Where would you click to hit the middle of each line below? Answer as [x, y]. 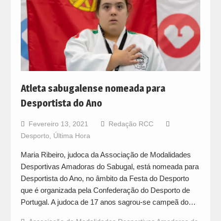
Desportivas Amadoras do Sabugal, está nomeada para [110, 166]
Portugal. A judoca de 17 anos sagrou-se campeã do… [108, 202]
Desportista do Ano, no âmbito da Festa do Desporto [105, 178]
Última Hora [72, 135]
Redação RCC [131, 124]
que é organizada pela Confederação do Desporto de [105, 190]
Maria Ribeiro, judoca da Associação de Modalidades [106, 154]
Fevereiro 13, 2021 [58, 124]
